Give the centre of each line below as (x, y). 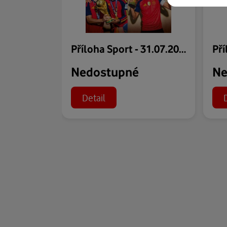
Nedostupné (105, 71)
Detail (93, 97)
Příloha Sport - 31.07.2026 (182, 48)
